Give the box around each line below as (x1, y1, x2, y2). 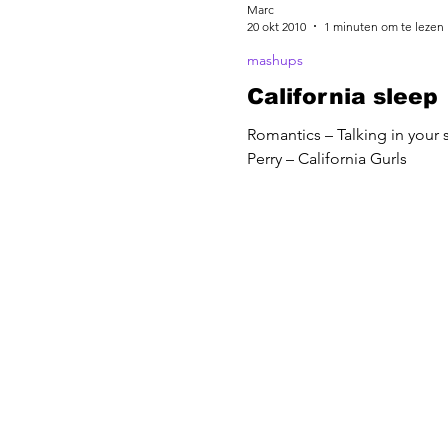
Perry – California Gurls (247, 148, 407, 168)
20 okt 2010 (247, 18, 306, 34)
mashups (247, 50, 303, 69)
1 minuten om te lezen (324, 18, 444, 34)
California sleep (247, 83, 438, 109)
